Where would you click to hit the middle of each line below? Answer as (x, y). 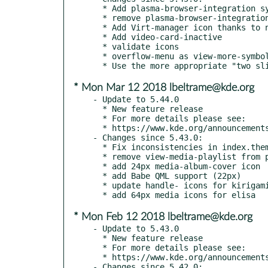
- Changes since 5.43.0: (148, 137)
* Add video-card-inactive (98, 37)
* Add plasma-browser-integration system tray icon (98, 8)
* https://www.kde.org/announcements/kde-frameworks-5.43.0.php (98, 257)
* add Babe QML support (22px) (98, 176)
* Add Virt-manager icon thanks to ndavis (98, 27)
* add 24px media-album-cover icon (98, 166)
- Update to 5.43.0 (136, 228)
